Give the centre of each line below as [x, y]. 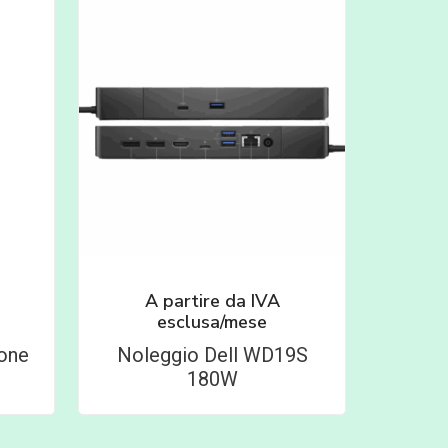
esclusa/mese [212, 322]
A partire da [197, 301]
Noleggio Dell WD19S [212, 355]
